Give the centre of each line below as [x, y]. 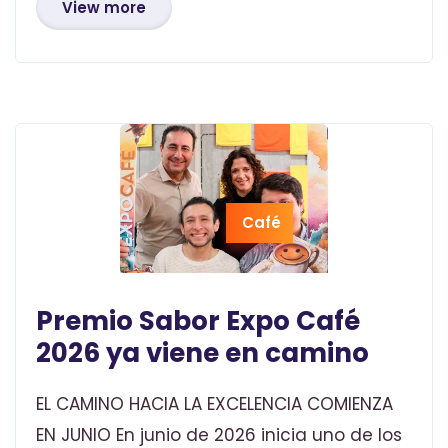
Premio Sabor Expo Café [198, 321]
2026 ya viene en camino [202, 353]
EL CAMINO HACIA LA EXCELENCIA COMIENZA [214, 404]
